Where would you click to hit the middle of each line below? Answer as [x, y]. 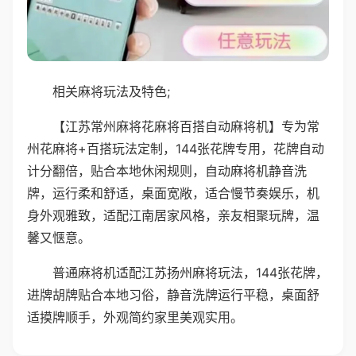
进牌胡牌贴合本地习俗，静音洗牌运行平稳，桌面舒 [173, 294]
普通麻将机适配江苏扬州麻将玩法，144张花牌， [190, 272]
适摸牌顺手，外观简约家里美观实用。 [135, 317]
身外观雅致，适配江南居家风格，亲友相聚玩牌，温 [173, 215]
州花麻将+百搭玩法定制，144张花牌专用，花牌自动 [176, 148]
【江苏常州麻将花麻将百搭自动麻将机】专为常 [186, 126]
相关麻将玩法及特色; [111, 91]
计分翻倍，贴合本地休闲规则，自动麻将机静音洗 [167, 170]
